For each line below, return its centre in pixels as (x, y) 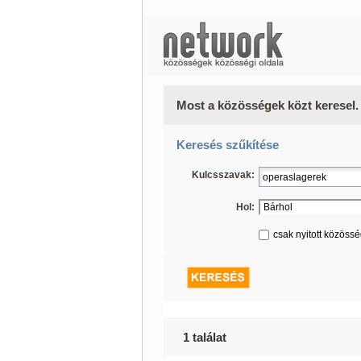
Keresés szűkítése (227, 145)
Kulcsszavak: (223, 175)
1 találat (204, 337)
